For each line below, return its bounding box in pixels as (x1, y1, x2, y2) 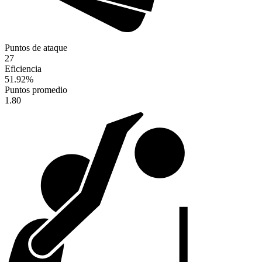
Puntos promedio (5, 85, 67, 95)
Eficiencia (5, 64, 42, 74)
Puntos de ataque (5, 43, 67, 53)
